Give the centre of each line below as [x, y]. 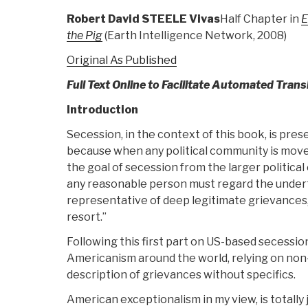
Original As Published [122, 60]
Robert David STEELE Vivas [143, 19]
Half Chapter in [261, 19]
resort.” [87, 217]
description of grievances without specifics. [181, 275]
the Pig [85, 36]
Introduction [102, 110]
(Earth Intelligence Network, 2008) [195, 36]
